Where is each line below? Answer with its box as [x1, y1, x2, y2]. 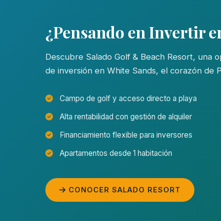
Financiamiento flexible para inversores [58, 130, 192, 140]
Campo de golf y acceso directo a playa [58, 93, 197, 103]
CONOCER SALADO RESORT [66, 185, 181, 194]
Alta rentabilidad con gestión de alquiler [58, 111, 192, 121]
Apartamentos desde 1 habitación [58, 148, 172, 158]
